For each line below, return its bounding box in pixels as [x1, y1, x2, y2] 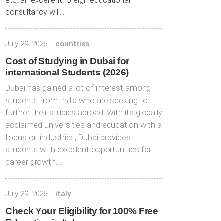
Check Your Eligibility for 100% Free [5, 206, 158, 216]
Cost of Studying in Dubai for [5, 56, 129, 66]
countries [55, 39, 89, 48]
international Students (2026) [5, 67, 129, 77]
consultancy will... [5, 7, 64, 17]
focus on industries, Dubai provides [5, 132, 131, 142]
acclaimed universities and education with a [5, 120, 162, 130]
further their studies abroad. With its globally [5, 108, 162, 117]
